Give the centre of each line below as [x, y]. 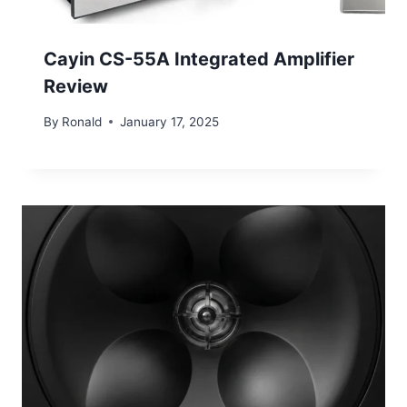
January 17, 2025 [170, 121]
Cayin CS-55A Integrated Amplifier [199, 60]
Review [76, 87]
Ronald [82, 121]
